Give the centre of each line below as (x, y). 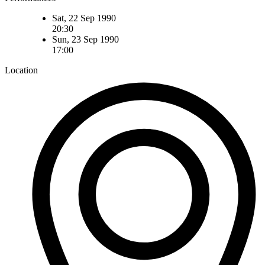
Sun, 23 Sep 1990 (85, 40)
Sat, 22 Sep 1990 (84, 18)
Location (21, 70)
